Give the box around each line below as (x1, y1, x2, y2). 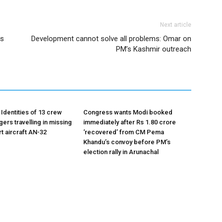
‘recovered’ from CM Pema (83, 128, 164, 136)
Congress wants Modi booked (83, 109, 172, 116)
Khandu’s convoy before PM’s (83, 138, 170, 146)
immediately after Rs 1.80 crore (83, 118, 176, 126)
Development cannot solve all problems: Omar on (31, 34, 191, 43)
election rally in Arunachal (83, 148, 159, 156)
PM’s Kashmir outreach (116, 45, 191, 54)
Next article (160, 21, 191, 28)
